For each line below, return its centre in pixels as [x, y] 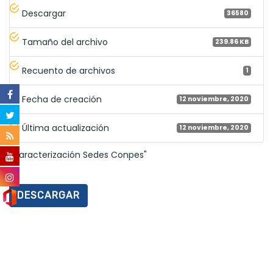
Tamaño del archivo [65, 42]
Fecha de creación [62, 100]
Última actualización [66, 128]
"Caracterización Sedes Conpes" [78, 155]
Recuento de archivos [69, 71]
